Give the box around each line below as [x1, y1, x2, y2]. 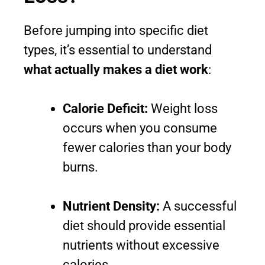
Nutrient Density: [63, 199, 160, 214]
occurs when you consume [63, 121, 217, 136]
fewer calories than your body [63, 140, 231, 156]
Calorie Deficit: [63, 101, 148, 117]
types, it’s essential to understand [24, 43, 212, 58]
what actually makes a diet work [24, 62, 208, 77]
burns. [63, 160, 98, 175]
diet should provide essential [63, 218, 225, 234]
